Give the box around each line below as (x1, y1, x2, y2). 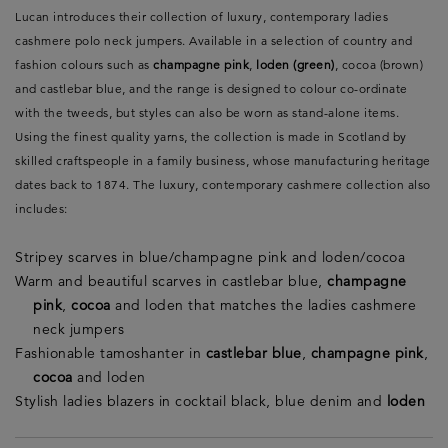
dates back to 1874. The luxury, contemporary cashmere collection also (15, 177, 431, 193)
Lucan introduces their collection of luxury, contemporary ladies (15, 9, 388, 25)
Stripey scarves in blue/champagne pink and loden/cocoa (15, 248, 405, 267)
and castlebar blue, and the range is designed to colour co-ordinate (15, 81, 408, 97)
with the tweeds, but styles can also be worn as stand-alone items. (15, 105, 399, 121)
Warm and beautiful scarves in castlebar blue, (15, 272, 327, 291)
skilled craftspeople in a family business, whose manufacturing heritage (15, 153, 431, 169)
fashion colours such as (15, 57, 153, 73)
